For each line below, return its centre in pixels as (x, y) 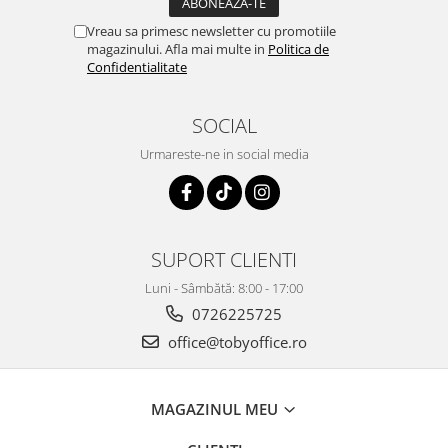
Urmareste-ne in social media (224, 153)
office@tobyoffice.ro (235, 341)
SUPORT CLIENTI (224, 258)
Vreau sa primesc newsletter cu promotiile (211, 30)
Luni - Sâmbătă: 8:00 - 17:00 (224, 287)
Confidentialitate (137, 66)
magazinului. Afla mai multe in (177, 48)
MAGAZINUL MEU (216, 408)
